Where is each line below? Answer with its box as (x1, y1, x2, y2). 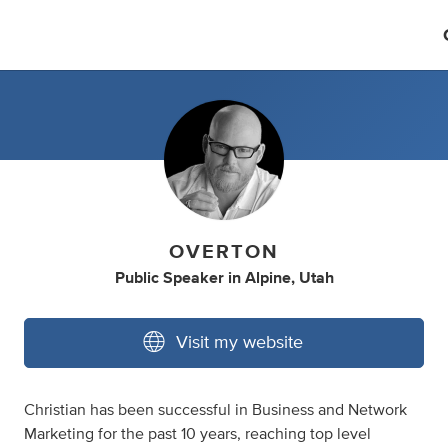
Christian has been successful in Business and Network (24, 402, 407, 418)
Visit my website (176, 334, 303, 352)
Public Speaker (114, 270, 224, 286)
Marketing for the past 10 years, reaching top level (24, 426, 371, 442)
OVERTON (169, 242, 279, 262)
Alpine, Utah (244, 270, 334, 286)
